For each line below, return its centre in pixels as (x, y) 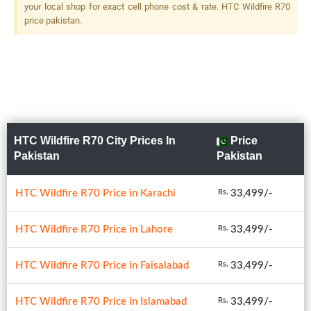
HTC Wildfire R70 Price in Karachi (95, 193)
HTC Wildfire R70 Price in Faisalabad (102, 265)
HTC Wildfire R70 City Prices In (95, 140)
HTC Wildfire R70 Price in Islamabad (101, 301)
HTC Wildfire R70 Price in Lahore (94, 229)
